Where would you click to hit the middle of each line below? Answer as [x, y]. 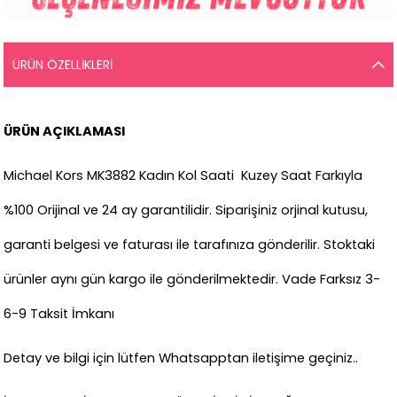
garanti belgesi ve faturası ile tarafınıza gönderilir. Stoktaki [190, 244]
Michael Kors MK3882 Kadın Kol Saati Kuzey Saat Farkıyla [183, 175]
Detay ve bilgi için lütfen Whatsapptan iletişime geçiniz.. [181, 358]
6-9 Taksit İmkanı [59, 313]
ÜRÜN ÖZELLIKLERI [63, 64]
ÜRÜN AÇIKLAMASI [65, 131]
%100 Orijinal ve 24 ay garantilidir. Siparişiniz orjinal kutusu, [186, 210]
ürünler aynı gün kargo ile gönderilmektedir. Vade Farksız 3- [192, 279]
